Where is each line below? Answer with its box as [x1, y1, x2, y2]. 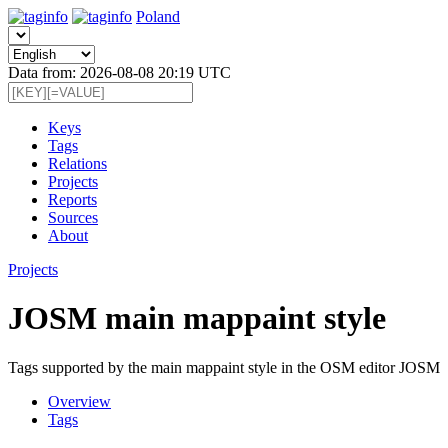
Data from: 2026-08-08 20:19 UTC [8, 64, 231, 81]
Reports [48, 191, 97, 208]
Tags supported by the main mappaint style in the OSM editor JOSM [8, 358, 440, 376]
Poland [136, 8, 180, 25]
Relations [48, 155, 107, 172]
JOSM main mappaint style [8, 300, 386, 337]
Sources [48, 209, 98, 226]
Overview [48, 392, 111, 410]
